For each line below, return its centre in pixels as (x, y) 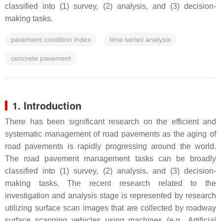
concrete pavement (41, 58)
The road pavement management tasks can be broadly (110, 159)
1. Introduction (47, 105)
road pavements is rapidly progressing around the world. (110, 146)
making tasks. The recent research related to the (110, 183)
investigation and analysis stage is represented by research (110, 196)
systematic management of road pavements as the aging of (110, 134)
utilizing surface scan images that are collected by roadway (110, 208)
